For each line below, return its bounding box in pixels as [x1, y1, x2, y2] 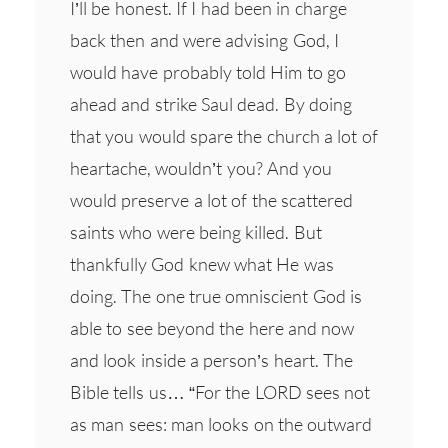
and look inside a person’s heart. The [70, 348, 353, 371]
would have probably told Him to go [70, 60, 346, 83]
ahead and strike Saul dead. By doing [70, 92, 352, 115]
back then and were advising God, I [70, 28, 339, 51]
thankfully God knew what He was [70, 252, 334, 275]
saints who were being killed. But [70, 220, 322, 243]
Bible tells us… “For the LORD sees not [70, 380, 371, 403]
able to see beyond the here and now [70, 316, 355, 339]
